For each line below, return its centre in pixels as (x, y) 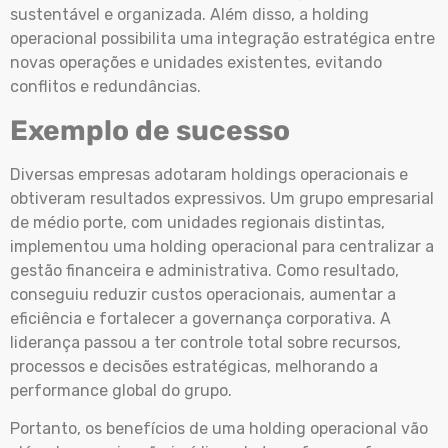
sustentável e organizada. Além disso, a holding (189, 15)
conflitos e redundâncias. (107, 87)
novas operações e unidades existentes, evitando (196, 63)
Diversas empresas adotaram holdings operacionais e (209, 174)
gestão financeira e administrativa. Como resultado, (204, 270)
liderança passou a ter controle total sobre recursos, (205, 342)
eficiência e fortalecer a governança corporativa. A (200, 318)
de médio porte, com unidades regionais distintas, (197, 222)
